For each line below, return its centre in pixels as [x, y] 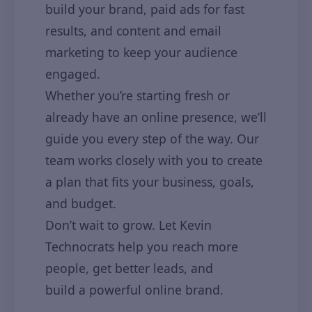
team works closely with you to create [154, 160]
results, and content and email [133, 31]
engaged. [73, 74]
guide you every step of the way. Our [152, 139]
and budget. [81, 203]
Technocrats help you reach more [142, 247]
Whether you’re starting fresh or [138, 95]
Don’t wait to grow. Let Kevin [128, 225]
